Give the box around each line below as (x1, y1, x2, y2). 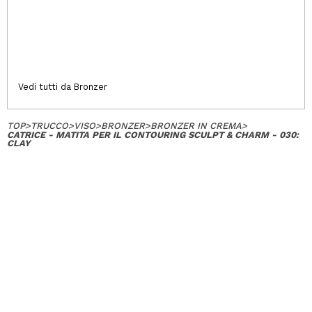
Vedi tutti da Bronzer (18, 81, 107, 92)
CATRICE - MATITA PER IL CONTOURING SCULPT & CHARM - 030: (7, 129, 299, 140)
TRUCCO (31, 120, 68, 131)
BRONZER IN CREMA (150, 120, 242, 131)
